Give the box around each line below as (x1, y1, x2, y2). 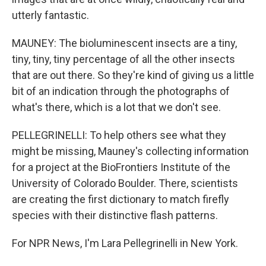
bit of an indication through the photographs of (12, 85, 230, 97)
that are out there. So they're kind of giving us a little (12, 69, 254, 81)
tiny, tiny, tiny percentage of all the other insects (12, 53, 235, 65)
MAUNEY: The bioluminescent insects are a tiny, (12, 37, 237, 49)
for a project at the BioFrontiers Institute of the (12, 161, 230, 173)
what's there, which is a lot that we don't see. (12, 101, 221, 113)
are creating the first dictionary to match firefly (12, 193, 229, 205)
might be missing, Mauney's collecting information (12, 145, 249, 157)
